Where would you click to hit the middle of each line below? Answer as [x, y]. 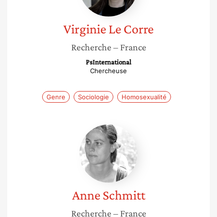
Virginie [85, 29]
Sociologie [93, 97]
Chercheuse [108, 71]
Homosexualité [144, 97]
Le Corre [131, 29]
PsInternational [108, 62]
